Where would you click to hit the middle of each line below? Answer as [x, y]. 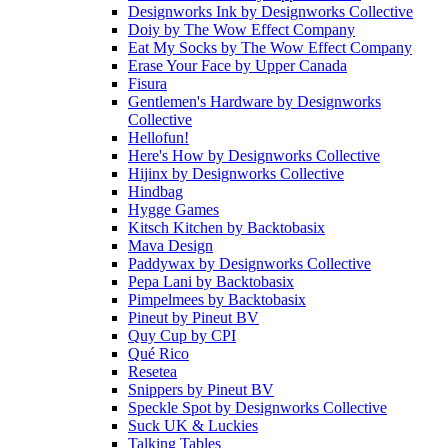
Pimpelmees [168, 300]
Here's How [168, 156]
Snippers [157, 390]
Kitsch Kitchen [177, 228]
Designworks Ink [184, 12]
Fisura [147, 84]
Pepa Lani [162, 282]
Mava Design [170, 246]
